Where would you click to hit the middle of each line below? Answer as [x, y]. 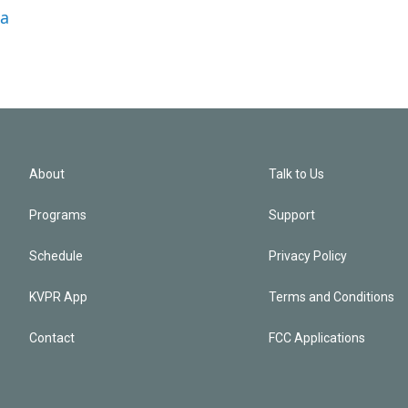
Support [292, 215]
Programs [58, 215]
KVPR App [58, 297]
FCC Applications [317, 338]
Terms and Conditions [332, 297]
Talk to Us [297, 174]
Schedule [56, 256]
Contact [52, 338]
